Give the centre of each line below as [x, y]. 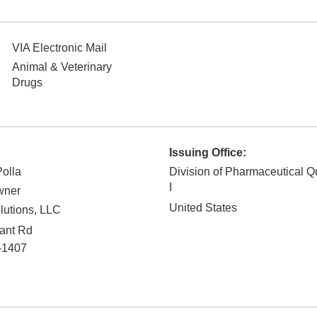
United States [203, 208]
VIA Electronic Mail [59, 48]
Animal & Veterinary [62, 67]
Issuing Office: [208, 153]
